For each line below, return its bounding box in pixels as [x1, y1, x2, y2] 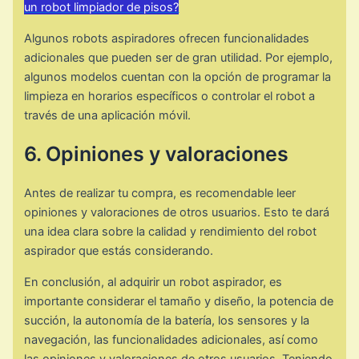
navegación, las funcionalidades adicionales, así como [24, 332, 319, 347]
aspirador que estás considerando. [24, 244, 214, 259]
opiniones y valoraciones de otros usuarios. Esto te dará [24, 205, 330, 220]
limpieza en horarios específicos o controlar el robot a [24, 88, 316, 103]
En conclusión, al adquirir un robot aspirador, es [24, 274, 283, 289]
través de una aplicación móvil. [24, 107, 192, 123]
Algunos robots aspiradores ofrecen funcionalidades [24, 30, 310, 46]
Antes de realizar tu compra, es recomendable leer [24, 186, 296, 201]
